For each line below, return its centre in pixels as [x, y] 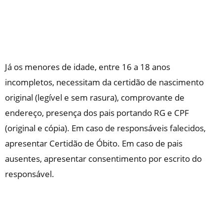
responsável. [30, 174]
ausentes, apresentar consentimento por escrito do [103, 158]
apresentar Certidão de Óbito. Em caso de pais [94, 143]
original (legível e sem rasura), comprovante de [95, 97]
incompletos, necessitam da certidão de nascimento [104, 82]
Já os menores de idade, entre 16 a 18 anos [88, 67]
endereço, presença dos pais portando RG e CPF [97, 112]
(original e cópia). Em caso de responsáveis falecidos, [105, 128]
